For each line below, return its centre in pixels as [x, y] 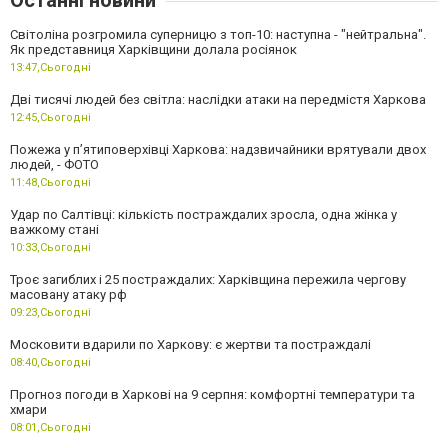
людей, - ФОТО [54, 164]
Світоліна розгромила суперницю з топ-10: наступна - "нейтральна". [218, 34]
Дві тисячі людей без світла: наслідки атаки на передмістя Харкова [218, 99]
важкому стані [54, 229]
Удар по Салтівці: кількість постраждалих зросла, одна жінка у [203, 214]
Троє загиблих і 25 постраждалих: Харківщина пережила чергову [208, 279]
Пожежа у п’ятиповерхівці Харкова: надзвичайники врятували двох [218, 149]
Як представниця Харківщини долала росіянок [153, 49]
